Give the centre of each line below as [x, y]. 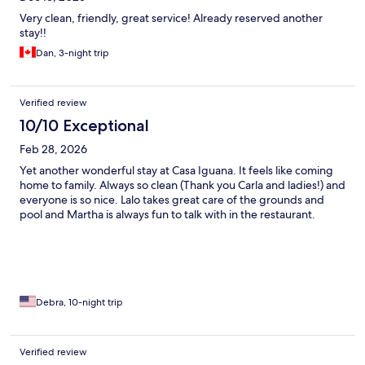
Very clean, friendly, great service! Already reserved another [171, 18]
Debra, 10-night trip [79, 303]
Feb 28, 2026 [53, 150]
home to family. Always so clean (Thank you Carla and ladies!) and [182, 185]
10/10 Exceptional [84, 126]
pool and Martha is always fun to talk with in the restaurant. [167, 215]
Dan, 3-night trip [73, 53]
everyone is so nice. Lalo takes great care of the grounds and [172, 200]
